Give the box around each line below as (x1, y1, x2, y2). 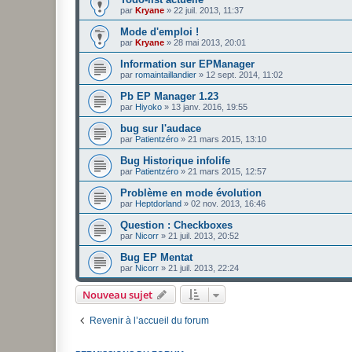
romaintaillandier (135, 70, 196, 80)
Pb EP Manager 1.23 (120, 90, 218, 103)
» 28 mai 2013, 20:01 (164, 38, 246, 48)
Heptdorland (135, 199, 181, 209)
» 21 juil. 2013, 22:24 (159, 263, 239, 273)
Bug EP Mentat (120, 251, 192, 264)
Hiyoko (135, 102, 162, 112)
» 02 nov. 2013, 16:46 (181, 199, 266, 209)
